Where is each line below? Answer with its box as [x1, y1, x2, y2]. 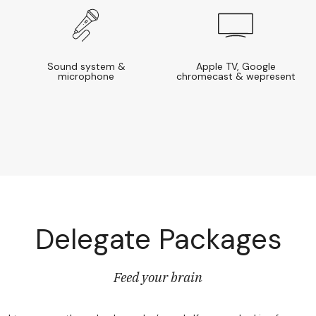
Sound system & [47, 59, 126, 73]
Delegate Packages [35, 220, 281, 257]
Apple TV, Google [195, 59, 276, 73]
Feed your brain [114, 268, 202, 286]
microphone [58, 69, 114, 83]
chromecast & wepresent [176, 69, 296, 83]
